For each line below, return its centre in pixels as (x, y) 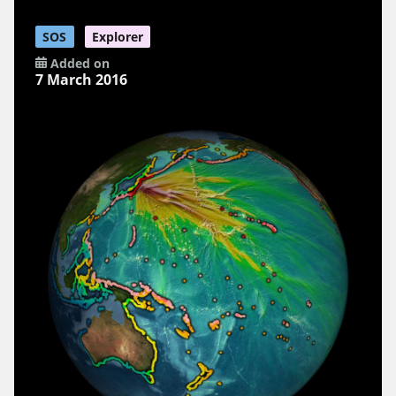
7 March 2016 (82, 80)
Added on (78, 64)
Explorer (117, 37)
